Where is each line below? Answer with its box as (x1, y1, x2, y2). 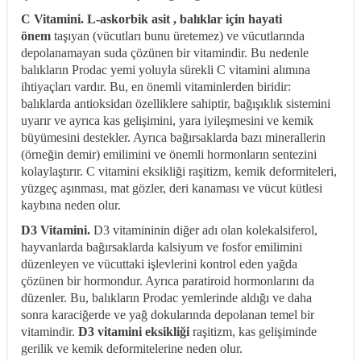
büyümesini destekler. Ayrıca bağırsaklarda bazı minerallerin (21, 130, 326, 144)
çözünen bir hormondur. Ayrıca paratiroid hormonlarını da (21, 273, 314, 288)
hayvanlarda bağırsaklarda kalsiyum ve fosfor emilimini (21, 239, 302, 254)
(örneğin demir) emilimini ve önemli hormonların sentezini (21, 147, 317, 161)
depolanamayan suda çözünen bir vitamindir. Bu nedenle (21, 45, 309, 60)
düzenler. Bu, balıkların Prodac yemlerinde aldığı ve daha (21, 290, 312, 305)
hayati (248, 11, 282, 26)
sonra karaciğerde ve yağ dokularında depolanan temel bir (21, 307, 314, 322)
